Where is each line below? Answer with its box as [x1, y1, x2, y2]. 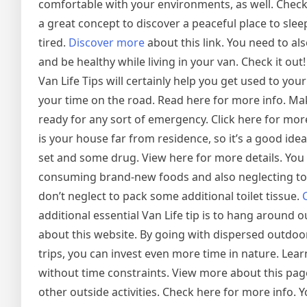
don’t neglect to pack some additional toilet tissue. [38, 188, 302, 204]
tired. [38, 35, 69, 50]
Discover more [69, 35, 145, 50]
